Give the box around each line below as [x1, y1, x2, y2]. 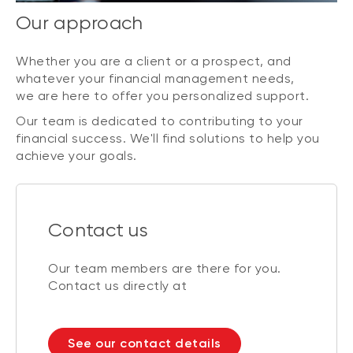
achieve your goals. [16, 148, 140, 164]
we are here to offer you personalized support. [16, 88, 313, 104]
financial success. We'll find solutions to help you [16, 131, 320, 147]
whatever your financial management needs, [16, 71, 295, 87]
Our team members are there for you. [48, 260, 281, 276]
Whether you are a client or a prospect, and [16, 54, 292, 69]
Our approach [16, 12, 143, 35]
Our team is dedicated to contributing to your [16, 113, 303, 129]
